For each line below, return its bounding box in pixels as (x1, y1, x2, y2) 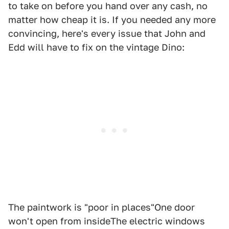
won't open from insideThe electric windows (8, 216, 205, 227)
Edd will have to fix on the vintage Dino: (8, 42, 185, 53)
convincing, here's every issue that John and (8, 28, 205, 39)
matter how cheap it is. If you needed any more (8, 14, 216, 26)
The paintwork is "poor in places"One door (8, 202, 195, 213)
